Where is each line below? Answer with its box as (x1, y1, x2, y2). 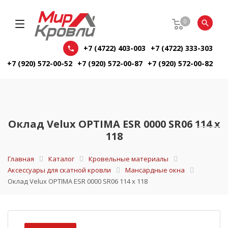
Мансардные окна (125, 165, 185, 175)
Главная (8, 154, 34, 164)
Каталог (48, 154, 74, 164)
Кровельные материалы (89, 154, 168, 164)
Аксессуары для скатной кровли (8, 165, 111, 175)
